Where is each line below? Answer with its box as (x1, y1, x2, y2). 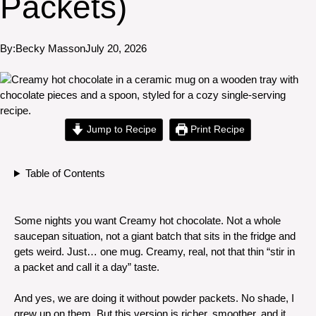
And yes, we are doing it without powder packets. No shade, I (14, 292, 294, 304)
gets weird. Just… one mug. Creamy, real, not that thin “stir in (14, 245, 295, 257)
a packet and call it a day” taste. (14, 260, 159, 273)
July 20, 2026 (85, 42, 147, 54)
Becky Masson (16, 42, 85, 54)
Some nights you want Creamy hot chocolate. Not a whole (14, 214, 281, 226)
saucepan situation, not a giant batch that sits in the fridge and (14, 229, 296, 242)
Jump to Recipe (83, 124, 157, 135)
